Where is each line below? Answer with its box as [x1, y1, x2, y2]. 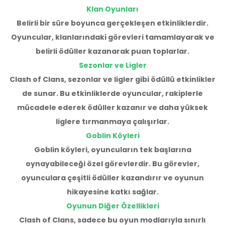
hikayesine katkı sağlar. [66, 187, 159, 197]
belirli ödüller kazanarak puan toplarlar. [36, 46, 189, 57]
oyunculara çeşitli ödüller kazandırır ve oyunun [21, 173, 204, 183]
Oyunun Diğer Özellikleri [66, 201, 159, 211]
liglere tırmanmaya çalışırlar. [56, 117, 169, 127]
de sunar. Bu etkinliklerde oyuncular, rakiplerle [22, 88, 203, 99]
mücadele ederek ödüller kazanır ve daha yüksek [17, 102, 208, 113]
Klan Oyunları [86, 4, 139, 15]
